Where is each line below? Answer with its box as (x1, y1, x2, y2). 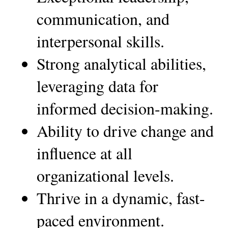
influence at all (37, 141, 132, 164)
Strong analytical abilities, (37, 52, 206, 74)
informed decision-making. (37, 97, 213, 119)
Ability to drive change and (37, 119, 214, 141)
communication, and (37, 7, 169, 30)
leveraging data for (37, 74, 158, 97)
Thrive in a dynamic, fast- (37, 186, 205, 209)
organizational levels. (37, 164, 174, 186)
